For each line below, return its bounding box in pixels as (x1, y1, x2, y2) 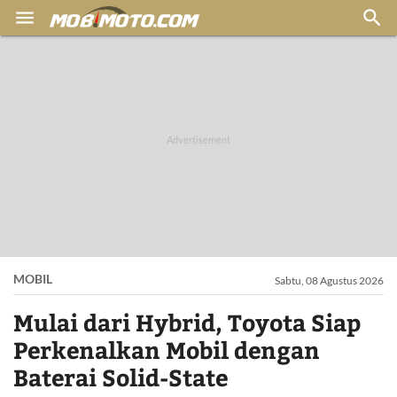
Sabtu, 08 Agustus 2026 (275, 274, 384, 287)
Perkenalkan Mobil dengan (13, 334, 320, 365)
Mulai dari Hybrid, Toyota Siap (13, 307, 361, 338)
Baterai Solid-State (13, 362, 228, 393)
